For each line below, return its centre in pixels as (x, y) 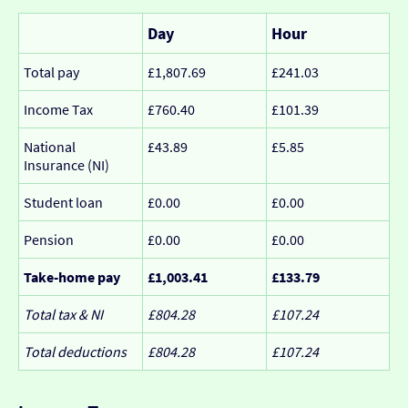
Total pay (51, 71)
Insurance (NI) (66, 164)
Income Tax (58, 109)
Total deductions (75, 351)
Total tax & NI (63, 314)
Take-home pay (72, 276)
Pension (49, 239)
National (50, 146)
